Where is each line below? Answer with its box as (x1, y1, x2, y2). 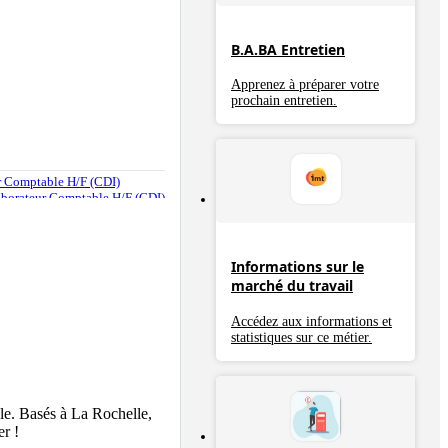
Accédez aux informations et (231, 313, 392, 329)
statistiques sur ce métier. (231, 329, 372, 345)
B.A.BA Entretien (231, 39, 345, 59)
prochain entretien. (231, 93, 337, 109)
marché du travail (231, 276, 353, 296)
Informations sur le (231, 257, 364, 277)
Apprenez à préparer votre (231, 77, 379, 93)
